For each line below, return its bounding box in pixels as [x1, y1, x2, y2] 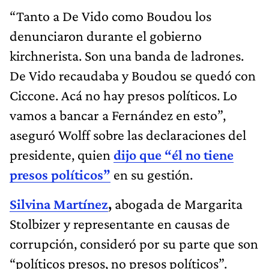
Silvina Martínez [10, 195, 108, 212]
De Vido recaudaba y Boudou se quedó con [10, 67, 256, 83]
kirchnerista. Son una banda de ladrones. [10, 47, 244, 64]
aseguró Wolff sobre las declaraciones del [10, 126, 246, 143]
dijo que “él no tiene [113, 146, 234, 163]
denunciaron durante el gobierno [10, 27, 202, 44]
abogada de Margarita [112, 195, 243, 212]
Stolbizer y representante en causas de [10, 215, 230, 232]
